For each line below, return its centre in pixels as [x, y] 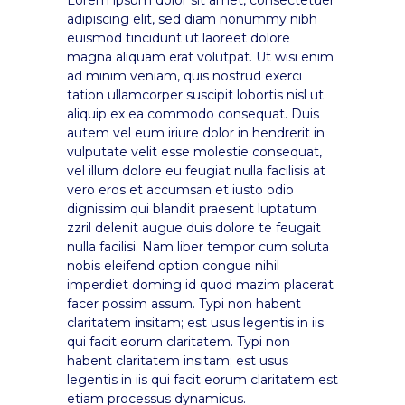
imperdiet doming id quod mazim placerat [200, 284]
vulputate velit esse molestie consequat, [194, 151]
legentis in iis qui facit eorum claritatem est [202, 379]
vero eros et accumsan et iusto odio [180, 189]
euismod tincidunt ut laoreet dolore [179, 38]
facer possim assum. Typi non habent [184, 303]
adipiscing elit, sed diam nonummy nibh [192, 19]
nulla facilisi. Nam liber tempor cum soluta [198, 246]
